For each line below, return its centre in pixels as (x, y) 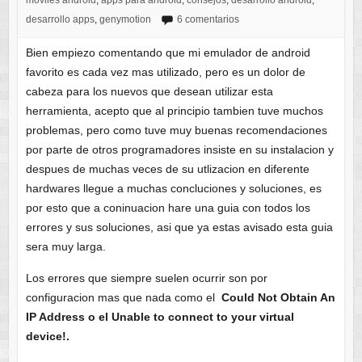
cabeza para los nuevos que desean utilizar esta (149, 92)
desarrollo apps (60, 19)
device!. (47, 337)
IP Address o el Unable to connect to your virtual (160, 317)
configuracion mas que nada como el (123, 298)
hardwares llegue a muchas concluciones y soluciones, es (173, 189)
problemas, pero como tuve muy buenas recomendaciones (176, 130)
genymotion (125, 19)
